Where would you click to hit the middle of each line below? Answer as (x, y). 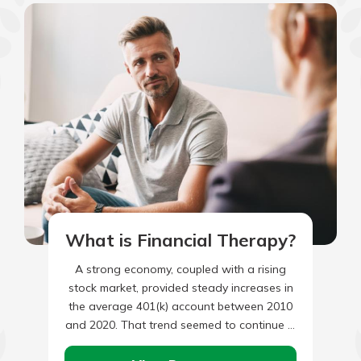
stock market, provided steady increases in (180, 287)
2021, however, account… (180, 343)
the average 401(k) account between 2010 (180, 306)
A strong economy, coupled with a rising (180, 269)
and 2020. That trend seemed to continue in (180, 324)
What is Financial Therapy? (180, 240)
